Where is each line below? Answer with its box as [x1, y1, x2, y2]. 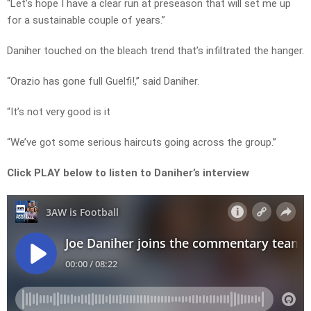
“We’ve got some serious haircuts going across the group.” [7, 136, 276, 149]
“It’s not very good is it [7, 106, 110, 119]
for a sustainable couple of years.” [7, 14, 165, 27]
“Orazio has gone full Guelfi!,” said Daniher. [7, 75, 199, 88]
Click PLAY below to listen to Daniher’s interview [7, 167, 249, 180]
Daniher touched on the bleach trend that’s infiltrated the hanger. [7, 44, 304, 58]
